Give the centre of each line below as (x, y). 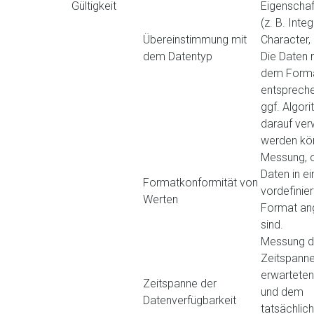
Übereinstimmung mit (195, 40)
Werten (161, 199)
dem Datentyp (178, 56)
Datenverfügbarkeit (190, 300)
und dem (282, 292)
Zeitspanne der (180, 284)
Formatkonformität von (200, 183)
